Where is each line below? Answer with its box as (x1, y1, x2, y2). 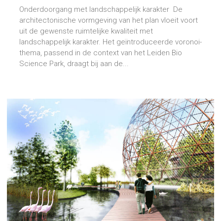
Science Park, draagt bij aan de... (19, 59, 129, 69)
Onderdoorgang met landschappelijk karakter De (19, 5, 183, 14)
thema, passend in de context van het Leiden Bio (19, 48, 182, 58)
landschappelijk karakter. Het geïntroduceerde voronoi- (19, 37, 202, 47)
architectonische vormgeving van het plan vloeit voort (19, 16, 198, 25)
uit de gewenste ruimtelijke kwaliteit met (19, 27, 153, 36)
